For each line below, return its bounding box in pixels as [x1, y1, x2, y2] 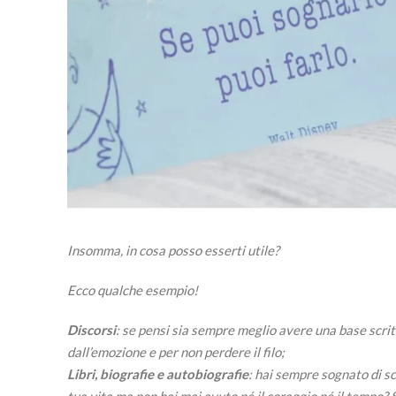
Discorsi [67, 321, 116, 338]
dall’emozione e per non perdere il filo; [67, 343, 285, 360]
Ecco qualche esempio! [67, 281, 201, 298]
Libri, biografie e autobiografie [67, 365, 248, 382]
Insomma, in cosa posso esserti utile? [67, 241, 279, 258]
